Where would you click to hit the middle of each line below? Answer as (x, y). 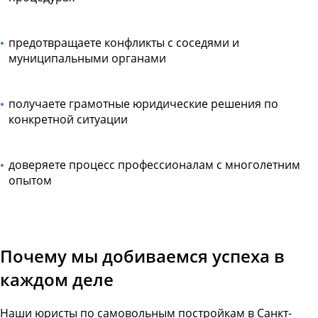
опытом (30, 181)
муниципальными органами (87, 59)
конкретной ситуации (68, 120)
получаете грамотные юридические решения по (143, 104)
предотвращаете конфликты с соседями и (124, 43)
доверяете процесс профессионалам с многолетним (154, 165)
